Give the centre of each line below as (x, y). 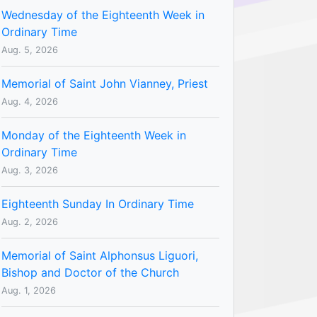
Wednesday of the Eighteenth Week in (103, 15)
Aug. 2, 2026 (30, 221)
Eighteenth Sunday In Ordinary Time (98, 203)
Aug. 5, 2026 (30, 50)
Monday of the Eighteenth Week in (94, 135)
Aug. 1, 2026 (29, 290)
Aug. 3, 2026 (30, 170)
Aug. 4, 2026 (30, 101)
